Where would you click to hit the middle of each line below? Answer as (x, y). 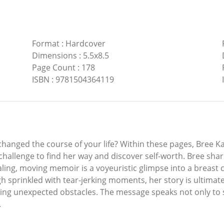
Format (45, 43)
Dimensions (54, 55)
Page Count (53, 67)
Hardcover (85, 43)
